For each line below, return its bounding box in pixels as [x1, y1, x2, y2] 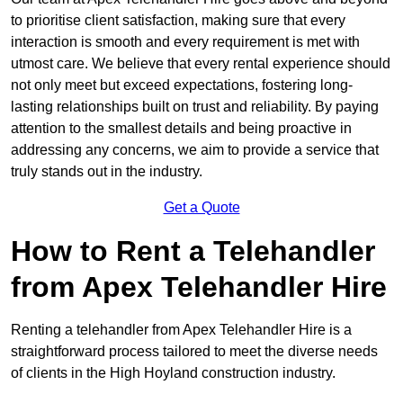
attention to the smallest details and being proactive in [11, 121, 352, 137]
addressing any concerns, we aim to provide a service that [11, 142, 379, 158]
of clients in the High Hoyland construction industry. [11, 365, 336, 381]
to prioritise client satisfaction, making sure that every [11, 13, 345, 29]
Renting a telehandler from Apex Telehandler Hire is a [11, 322, 352, 338]
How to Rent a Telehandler [11, 235, 375, 268]
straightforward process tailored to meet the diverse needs [11, 344, 378, 360]
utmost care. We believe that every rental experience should [11, 56, 390, 72]
